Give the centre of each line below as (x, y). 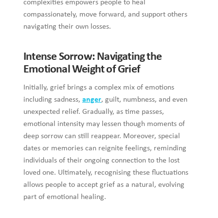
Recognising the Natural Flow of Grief (95, 183)
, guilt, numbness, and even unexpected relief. (131, 67)
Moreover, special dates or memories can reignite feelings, (105, 104)
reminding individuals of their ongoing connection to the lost (107, 116)
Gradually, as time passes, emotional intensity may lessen (102, 80)
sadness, (26, 67)
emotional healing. (41, 153)
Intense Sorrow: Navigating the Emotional (105, 25)
